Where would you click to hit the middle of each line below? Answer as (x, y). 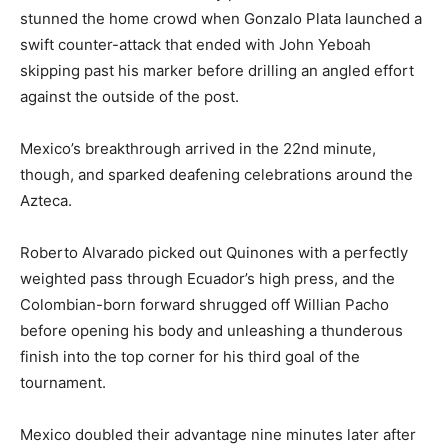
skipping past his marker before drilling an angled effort (217, 70)
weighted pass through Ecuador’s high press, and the (207, 278)
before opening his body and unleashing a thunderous (211, 330)
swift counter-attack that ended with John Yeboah (195, 44)
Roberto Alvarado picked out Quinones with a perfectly (214, 252)
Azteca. (46, 200)
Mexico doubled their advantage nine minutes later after (218, 434)
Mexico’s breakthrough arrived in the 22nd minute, (198, 148)
